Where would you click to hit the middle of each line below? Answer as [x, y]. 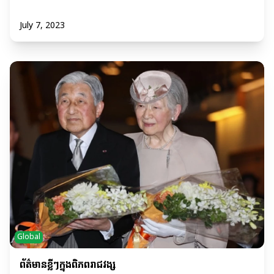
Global [29, 238]
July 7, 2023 [42, 26]
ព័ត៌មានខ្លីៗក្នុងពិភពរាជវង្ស [68, 265]
